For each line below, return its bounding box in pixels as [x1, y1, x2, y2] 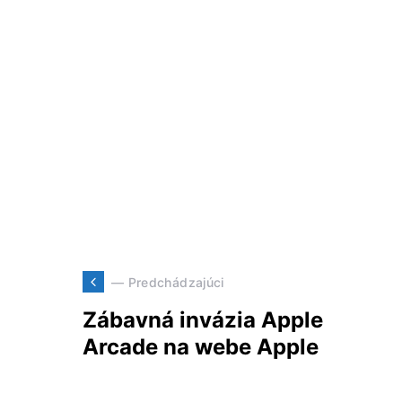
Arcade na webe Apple [83, 334, 319, 361]
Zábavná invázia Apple [83, 307, 323, 334]
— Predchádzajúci [111, 274, 224, 290]
